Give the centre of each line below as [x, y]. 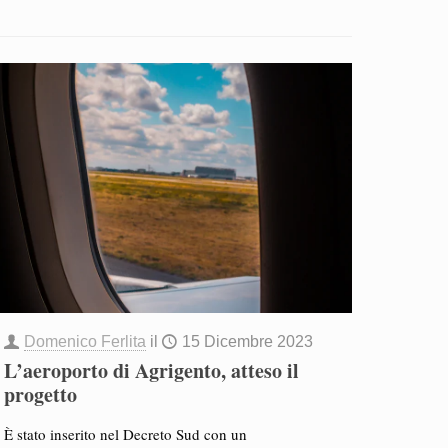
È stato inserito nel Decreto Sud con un [125, 434]
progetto [40, 394]
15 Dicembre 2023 [247, 341]
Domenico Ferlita [84, 341]
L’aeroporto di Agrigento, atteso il [151, 370]
